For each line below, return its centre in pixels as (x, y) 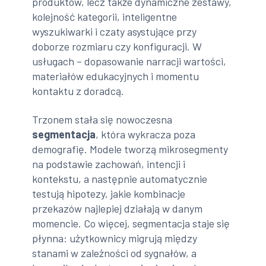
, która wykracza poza (146, 134)
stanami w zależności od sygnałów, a (115, 253)
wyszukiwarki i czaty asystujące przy (115, 32)
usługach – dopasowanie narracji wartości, (129, 61)
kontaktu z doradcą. (78, 91)
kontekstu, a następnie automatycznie (120, 178)
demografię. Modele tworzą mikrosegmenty (130, 149)
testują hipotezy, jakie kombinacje (109, 193)
